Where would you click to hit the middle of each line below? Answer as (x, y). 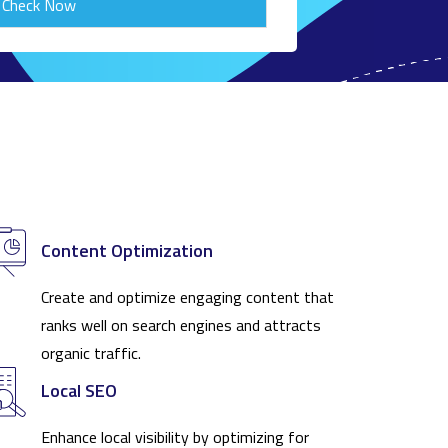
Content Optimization (127, 251)
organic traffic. (91, 353)
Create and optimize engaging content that (187, 297)
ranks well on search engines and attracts (181, 325)
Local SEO (79, 391)
